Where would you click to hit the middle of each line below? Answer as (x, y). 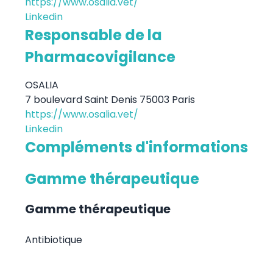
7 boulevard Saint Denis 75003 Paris (110, 99)
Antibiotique (53, 239)
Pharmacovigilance (100, 57)
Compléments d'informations (136, 147)
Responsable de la (93, 35)
